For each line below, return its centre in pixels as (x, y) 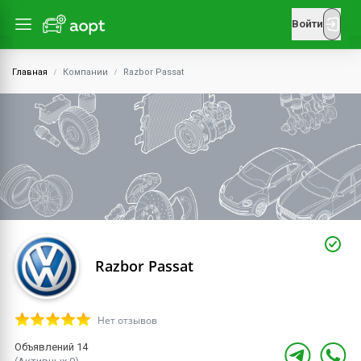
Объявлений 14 (51, 346)
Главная (30, 72)
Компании (85, 72)
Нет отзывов (127, 320)
